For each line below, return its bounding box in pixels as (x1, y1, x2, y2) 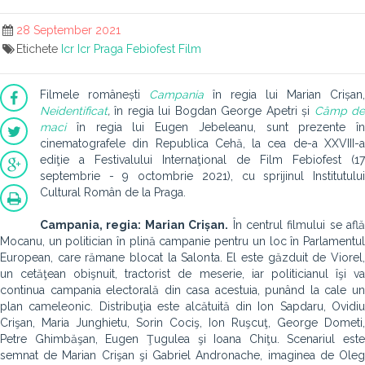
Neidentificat (40, 104, 108, 117)
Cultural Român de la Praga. (40, 186, 186, 199)
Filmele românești (40, 88, 149, 101)
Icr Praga (77, 42, 123, 55)
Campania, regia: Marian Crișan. (40, 218, 229, 231)
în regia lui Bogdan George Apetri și (110, 104, 314, 117)
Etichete (15, 42, 61, 55)
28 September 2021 (15, 24, 121, 37)
